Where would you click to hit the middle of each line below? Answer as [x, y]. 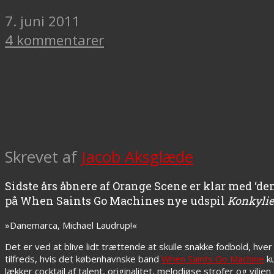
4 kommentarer [54, 40]
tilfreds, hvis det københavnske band [83, 258]
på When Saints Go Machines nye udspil [116, 200]
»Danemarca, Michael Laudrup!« [71, 225]
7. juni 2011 [43, 21]
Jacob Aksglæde [137, 157]
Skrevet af [43, 157]
